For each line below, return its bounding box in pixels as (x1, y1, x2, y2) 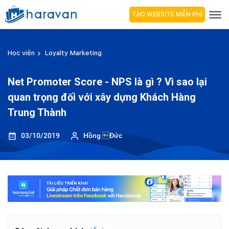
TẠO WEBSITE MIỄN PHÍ (132, 10, 202, 18)
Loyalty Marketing (45, 49, 102, 57)
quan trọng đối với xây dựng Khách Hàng (8, 91, 196, 103)
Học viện (8, 49, 35, 57)
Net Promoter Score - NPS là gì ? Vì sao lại (8, 76, 207, 88)
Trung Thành (8, 106, 66, 119)
